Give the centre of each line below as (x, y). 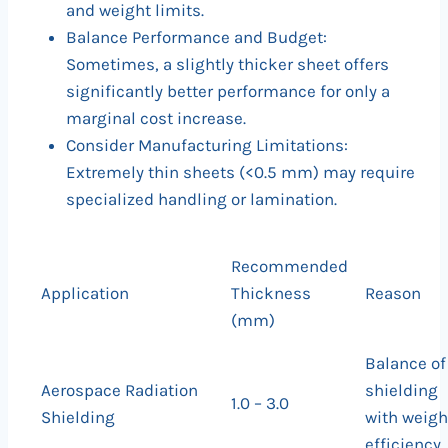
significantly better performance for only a (228, 91)
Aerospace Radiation (119, 390)
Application (84, 293)
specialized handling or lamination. (201, 199)
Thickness (270, 293)
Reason (392, 293)
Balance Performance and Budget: (196, 37)
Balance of (405, 363)
